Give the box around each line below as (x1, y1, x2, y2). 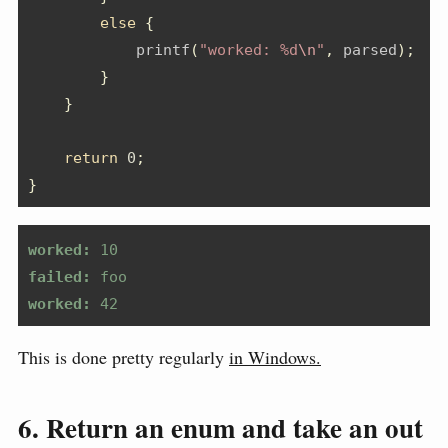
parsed (334, 40, 397, 59)
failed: (28, 267, 91, 286)
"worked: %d (199, 40, 298, 59)
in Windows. (229, 344, 321, 369)
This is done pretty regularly (18, 344, 229, 369)
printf (28, 40, 190, 59)
